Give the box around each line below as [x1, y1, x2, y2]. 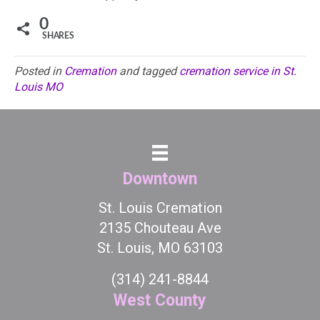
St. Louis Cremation [98, 199, 222, 217]
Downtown [123, 169, 197, 189]
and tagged [116, 64, 179, 79]
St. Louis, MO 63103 [97, 239, 223, 257]
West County [114, 291, 206, 311]
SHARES [42, 31, 74, 41]
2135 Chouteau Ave [99, 219, 221, 237]
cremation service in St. [179, 64, 296, 79]
